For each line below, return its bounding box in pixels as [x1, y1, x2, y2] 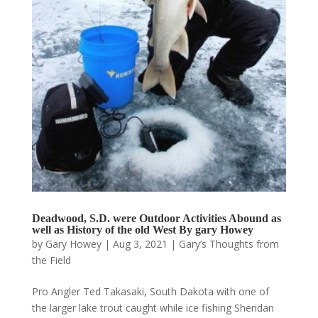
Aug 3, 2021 [112, 236, 168, 251]
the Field [31, 253, 71, 267]
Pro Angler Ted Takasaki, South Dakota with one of [31, 284, 269, 298]
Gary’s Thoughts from [178, 236, 279, 251]
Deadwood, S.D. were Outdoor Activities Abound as [31, 212, 281, 224]
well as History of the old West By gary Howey [31, 223, 253, 236]
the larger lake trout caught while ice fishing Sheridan [31, 300, 274, 314]
